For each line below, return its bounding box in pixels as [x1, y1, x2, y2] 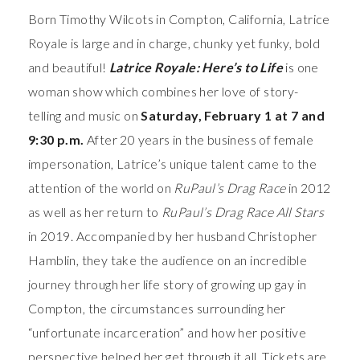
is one [283, 59, 319, 76]
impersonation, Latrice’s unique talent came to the [28, 156, 317, 172]
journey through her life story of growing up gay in [28, 276, 307, 292]
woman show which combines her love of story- [28, 84, 299, 100]
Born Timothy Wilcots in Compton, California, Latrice [28, 11, 330, 27]
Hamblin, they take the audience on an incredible [28, 252, 308, 268]
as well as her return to [28, 204, 162, 220]
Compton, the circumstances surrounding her [28, 301, 286, 317]
